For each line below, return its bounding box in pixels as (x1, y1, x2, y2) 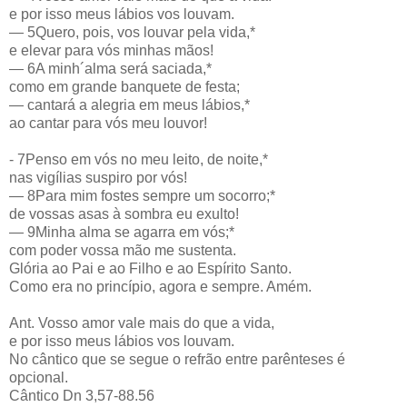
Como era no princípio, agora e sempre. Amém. (9, 278, 312, 294)
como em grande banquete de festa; (9, 78, 240, 94)
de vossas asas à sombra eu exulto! (9, 205, 239, 222)
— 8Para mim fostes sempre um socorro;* (9, 187, 275, 203)
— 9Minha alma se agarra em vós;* (9, 223, 234, 240)
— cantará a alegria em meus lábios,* (9, 96, 250, 113)
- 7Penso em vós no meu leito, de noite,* (9, 151, 268, 167)
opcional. (9, 369, 68, 385)
